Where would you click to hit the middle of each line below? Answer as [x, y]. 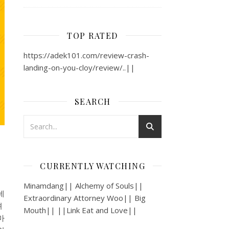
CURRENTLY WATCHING [93, 166]
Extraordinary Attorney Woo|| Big [85, 198]
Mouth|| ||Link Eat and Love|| [80, 210]
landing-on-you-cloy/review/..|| [79, 67]
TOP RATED [93, 35]
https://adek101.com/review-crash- [86, 55]
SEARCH [93, 101]
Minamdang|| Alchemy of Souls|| [83, 185]
